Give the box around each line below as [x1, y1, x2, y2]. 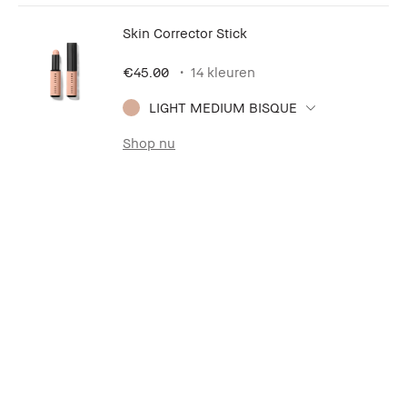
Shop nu [123, 134, 175, 152]
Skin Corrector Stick [123, 25, 247, 42]
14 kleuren [191, 64, 255, 81]
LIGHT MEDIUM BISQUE [149, 99, 297, 116]
